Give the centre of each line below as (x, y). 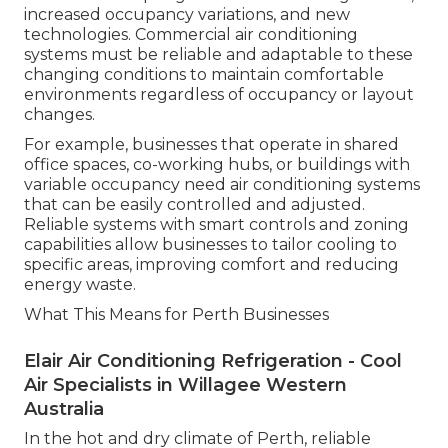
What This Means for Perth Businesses (176, 314)
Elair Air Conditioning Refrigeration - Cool (213, 360)
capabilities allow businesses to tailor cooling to (210, 244)
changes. (59, 114)
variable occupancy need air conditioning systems (222, 184)
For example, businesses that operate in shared (211, 144)
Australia (64, 408)
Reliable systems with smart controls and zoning (216, 224)
